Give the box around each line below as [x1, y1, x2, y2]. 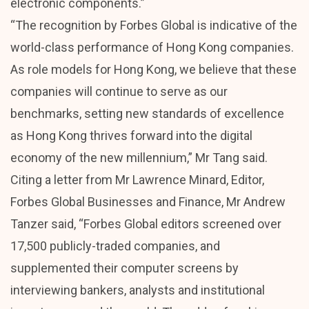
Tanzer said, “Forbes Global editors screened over [10, 216, 281, 231]
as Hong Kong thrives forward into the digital [10, 128, 252, 143]
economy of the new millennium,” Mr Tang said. [10, 150, 268, 165]
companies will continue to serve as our [10, 83, 228, 99]
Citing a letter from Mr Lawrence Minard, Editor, [10, 172, 264, 187]
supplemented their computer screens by [10, 260, 239, 275]
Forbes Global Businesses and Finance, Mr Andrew [10, 194, 286, 209]
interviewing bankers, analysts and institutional [10, 282, 265, 297]
